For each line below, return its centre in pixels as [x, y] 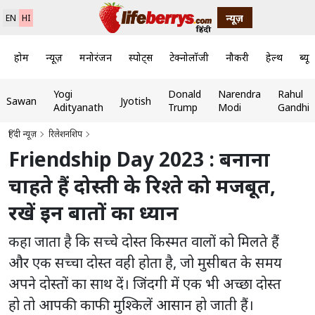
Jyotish [135, 101]
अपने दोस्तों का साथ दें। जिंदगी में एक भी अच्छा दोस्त [145, 284]
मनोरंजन [96, 57]
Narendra [239, 94]
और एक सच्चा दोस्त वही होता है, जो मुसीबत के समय [145, 263]
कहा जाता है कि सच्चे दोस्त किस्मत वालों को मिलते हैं [144, 242]
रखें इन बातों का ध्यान [94, 213]
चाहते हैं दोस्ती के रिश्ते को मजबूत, [142, 186]
